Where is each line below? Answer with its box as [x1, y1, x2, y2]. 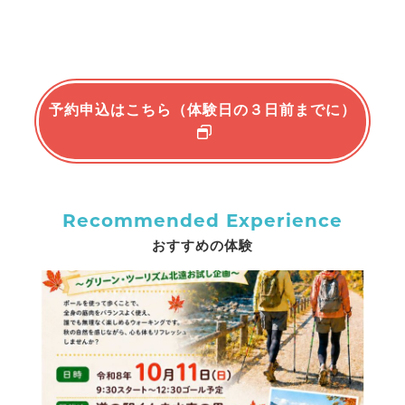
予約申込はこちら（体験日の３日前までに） [48, 101, 356, 118]
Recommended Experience [62, 209, 343, 231]
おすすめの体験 [152, 237, 253, 253]
